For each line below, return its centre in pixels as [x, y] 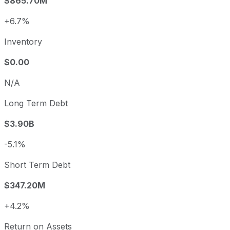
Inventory [23, 42]
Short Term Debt [37, 165]
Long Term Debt [36, 103]
